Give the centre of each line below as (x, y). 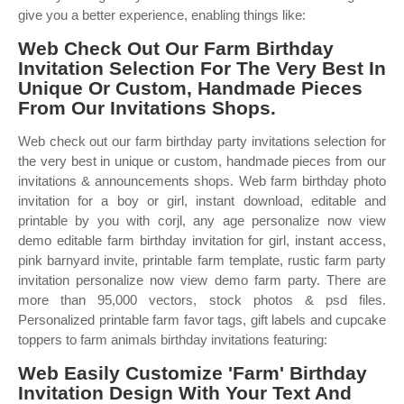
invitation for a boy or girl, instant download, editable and (202, 201)
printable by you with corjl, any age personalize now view (202, 220)
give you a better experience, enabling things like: (162, 15)
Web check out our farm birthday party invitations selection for (202, 141)
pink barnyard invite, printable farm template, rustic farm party (202, 260)
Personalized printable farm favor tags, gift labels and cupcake (202, 320)
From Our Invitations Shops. (147, 108)
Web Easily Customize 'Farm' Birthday (193, 373)
